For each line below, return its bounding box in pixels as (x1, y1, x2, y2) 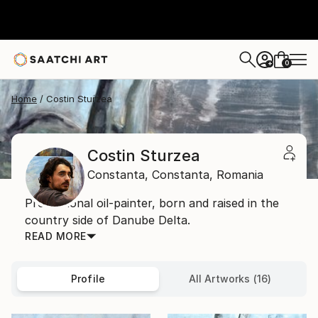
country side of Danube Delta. (25, 213, 190, 227)
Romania (216, 168, 263, 182)
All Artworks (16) (188, 273, 272, 285)
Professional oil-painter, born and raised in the (25, 196, 279, 210)
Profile (70, 273, 106, 285)
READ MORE (25, 230, 87, 242)
